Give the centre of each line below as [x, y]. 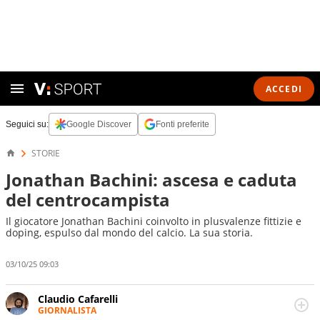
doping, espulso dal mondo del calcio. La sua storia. [129, 232]
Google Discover [99, 124]
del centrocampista [88, 200]
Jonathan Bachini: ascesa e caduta [151, 180]
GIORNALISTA [67, 310]
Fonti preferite [182, 124]
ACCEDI [284, 89]
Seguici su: [27, 124]
